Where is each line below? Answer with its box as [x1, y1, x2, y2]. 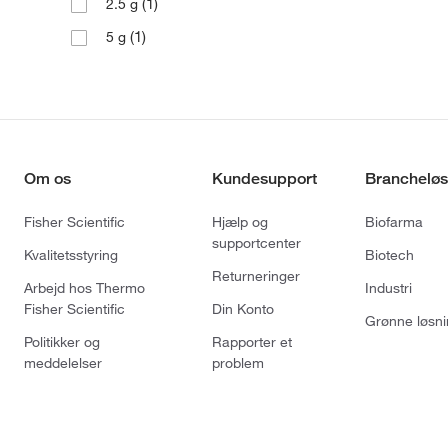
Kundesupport [211, 169, 317, 189]
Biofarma [364, 213, 423, 232]
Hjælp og [211, 213, 268, 232]
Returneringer [211, 267, 300, 286]
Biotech [364, 246, 414, 265]
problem [211, 354, 264, 373]
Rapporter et [211, 333, 292, 352]
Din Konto [211, 300, 274, 319]
